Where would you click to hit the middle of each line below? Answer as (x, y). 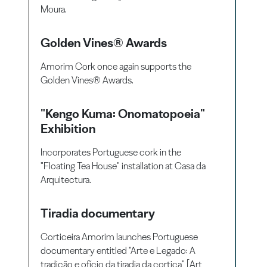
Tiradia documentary (98, 213)
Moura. (54, 10)
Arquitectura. (66, 180)
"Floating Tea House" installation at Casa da (123, 166)
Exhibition (68, 129)
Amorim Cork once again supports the (116, 67)
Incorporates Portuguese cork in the (111, 153)
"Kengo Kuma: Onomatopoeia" (123, 114)
